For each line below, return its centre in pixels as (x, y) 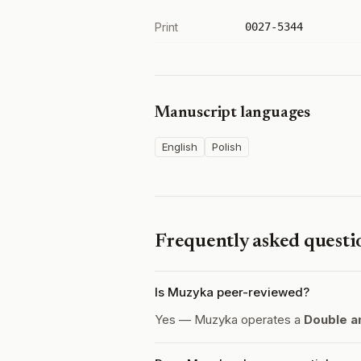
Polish (227, 147)
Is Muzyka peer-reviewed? (232, 292)
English (180, 147)
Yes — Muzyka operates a (229, 320)
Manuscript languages (232, 113)
